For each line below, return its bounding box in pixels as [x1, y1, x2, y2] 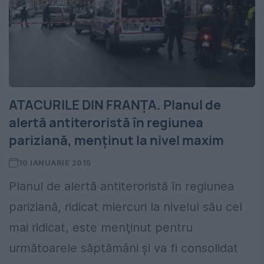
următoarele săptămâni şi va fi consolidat [9, 241, 238, 256]
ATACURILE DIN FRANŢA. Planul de [9, 96, 221, 114]
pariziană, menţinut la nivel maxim [9, 131, 224, 150]
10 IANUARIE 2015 [18, 158, 91, 168]
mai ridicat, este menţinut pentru [9, 220, 193, 235]
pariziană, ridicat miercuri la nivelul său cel [9, 200, 242, 214]
